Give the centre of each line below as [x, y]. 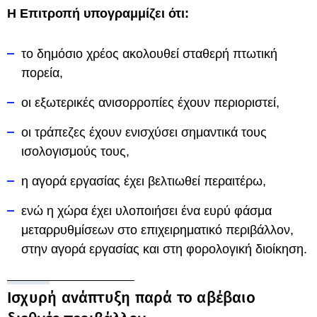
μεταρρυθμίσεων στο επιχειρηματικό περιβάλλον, [157, 230]
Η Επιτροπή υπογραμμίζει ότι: [98, 13]
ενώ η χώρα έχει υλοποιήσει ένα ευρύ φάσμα [146, 211]
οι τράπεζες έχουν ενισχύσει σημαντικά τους [144, 132]
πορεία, [42, 73]
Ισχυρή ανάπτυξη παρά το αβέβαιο [131, 298]
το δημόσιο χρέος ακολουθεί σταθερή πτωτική [149, 54]
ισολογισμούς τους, [75, 151]
